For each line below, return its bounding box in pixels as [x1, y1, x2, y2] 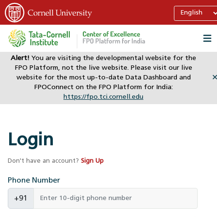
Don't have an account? [8, 158, 79, 164]
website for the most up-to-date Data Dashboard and [16, 74, 191, 81]
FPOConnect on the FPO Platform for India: [34, 84, 173, 91]
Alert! [11, 55, 30, 62]
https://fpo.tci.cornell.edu [63, 93, 143, 101]
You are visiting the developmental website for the [30, 55, 196, 62]
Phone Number [8, 177, 60, 185]
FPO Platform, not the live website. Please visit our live [15, 64, 192, 72]
